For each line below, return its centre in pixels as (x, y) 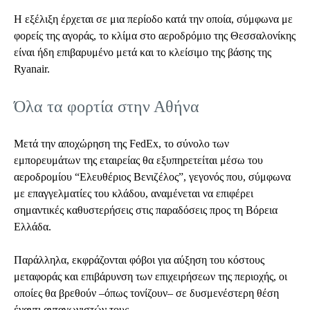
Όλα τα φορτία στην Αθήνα (107, 107)
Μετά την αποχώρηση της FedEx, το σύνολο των (121, 144)
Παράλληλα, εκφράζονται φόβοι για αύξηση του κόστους (139, 260)
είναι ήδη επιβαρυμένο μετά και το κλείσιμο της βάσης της (143, 52)
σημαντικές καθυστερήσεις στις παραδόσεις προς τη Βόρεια (146, 210)
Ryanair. (32, 69)
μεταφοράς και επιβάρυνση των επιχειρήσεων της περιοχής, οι (151, 276)
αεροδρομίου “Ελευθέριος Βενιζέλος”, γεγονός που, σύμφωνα (152, 177)
